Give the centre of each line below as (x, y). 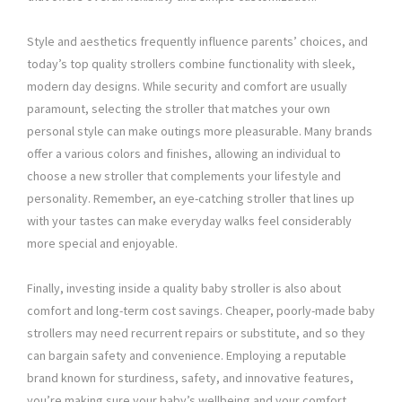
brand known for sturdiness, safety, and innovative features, (190, 378)
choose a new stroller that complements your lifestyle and (184, 176)
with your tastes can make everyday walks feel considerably (189, 221)
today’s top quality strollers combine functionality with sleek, (191, 64)
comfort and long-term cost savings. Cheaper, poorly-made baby (201, 311)
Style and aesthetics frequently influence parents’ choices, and (197, 42)
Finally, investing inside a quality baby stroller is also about (184, 288)
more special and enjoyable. (102, 244)
